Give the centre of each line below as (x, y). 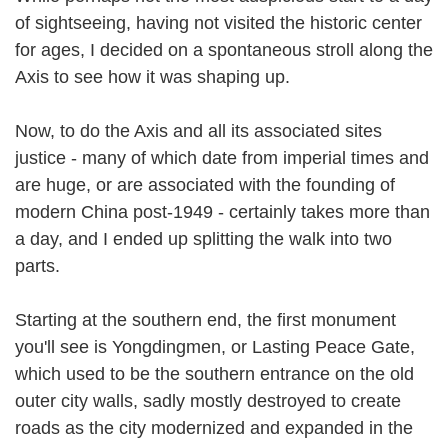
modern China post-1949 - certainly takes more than (222, 211)
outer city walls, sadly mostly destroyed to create (208, 400)
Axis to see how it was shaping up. (161, 76)
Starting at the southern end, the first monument (205, 319)
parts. (46, 265)
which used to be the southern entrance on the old (214, 373)
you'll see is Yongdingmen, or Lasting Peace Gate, (215, 346)
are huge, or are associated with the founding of (205, 184)
